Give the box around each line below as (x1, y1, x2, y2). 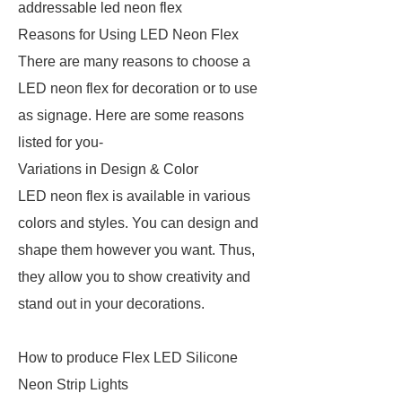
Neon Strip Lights (18, 377, 128, 392)
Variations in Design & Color (18, 162, 198, 177)
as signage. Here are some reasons (18, 108, 244, 123)
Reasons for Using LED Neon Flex (18, 27, 239, 42)
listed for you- (18, 135, 107, 150)
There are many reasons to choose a (18, 54, 250, 69)
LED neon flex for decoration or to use (18, 81, 258, 96)
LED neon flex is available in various (18, 188, 250, 204)
